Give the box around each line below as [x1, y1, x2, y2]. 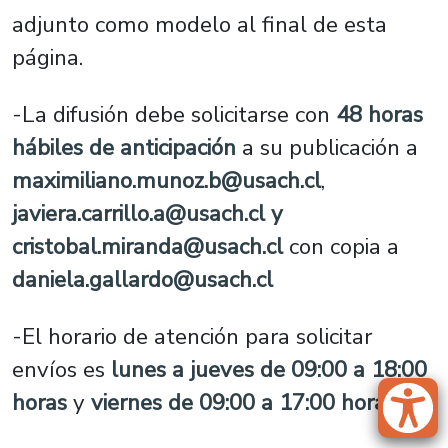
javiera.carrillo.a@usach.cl [12, 198, 265, 229]
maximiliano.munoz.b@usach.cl [12, 165, 321, 196]
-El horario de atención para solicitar [12, 321, 372, 352]
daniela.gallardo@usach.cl [12, 264, 273, 295]
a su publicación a [236, 132, 418, 163]
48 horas [336, 99, 423, 130]
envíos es [12, 354, 111, 385]
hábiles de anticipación [12, 132, 236, 163]
